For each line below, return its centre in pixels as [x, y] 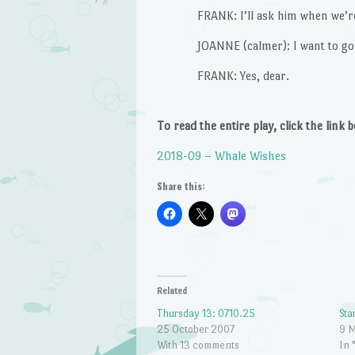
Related [172, 291]
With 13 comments [198, 345]
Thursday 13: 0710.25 [206, 313]
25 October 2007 [195, 329]
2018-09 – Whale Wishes [221, 156]
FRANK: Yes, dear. [243, 75]
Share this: [181, 185]
